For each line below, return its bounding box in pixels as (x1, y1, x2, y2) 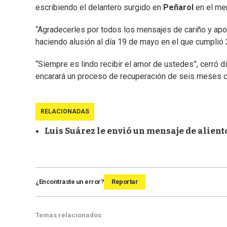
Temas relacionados (35, 211, 101, 219)
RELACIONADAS (41, 108, 89, 116)
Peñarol (163, 3, 196, 13)
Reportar (111, 178, 138, 186)
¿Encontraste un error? (35, 178, 104, 186)
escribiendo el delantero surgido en (35, 3, 163, 13)
